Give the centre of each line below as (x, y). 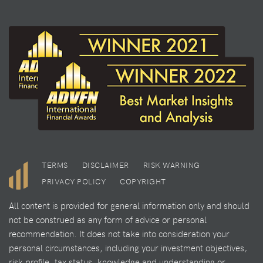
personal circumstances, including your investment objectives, (128, 248)
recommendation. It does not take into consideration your (119, 234)
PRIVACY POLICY (74, 181)
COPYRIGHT (143, 181)
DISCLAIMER (105, 165)
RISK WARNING (171, 165)
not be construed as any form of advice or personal (108, 220)
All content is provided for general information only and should (129, 206)
